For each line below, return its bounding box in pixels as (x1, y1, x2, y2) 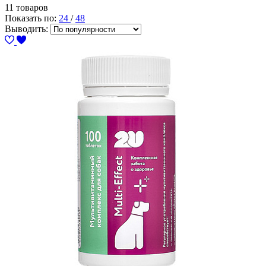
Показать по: (5, 12, 59, 23)
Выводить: (5, 23, 48, 34)
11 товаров (5, 2, 48, 12)
